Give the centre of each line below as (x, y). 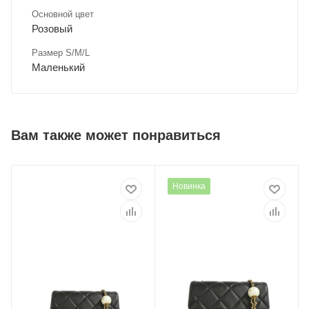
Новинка (189, 187)
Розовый (52, 29)
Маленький (58, 68)
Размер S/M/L (61, 53)
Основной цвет (63, 14)
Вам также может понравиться (116, 136)
